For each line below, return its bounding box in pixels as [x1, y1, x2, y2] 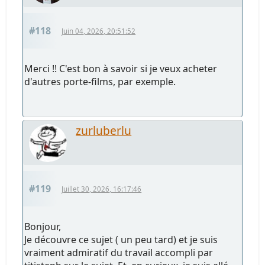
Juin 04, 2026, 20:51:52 [62, 26, 136, 35]
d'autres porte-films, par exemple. [24, 75, 176, 88]
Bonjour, [24, 219, 62, 233]
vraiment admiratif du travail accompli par [24, 245, 214, 259]
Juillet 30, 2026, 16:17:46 [62, 184, 142, 193]
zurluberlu [76, 122, 132, 138]
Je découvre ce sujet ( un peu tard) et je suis [24, 232, 218, 246]
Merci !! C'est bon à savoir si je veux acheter [24, 62, 218, 75]
